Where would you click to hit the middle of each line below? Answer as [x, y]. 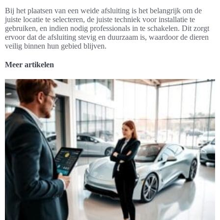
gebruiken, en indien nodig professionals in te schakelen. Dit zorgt [107, 28]
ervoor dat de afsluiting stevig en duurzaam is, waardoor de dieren [107, 37]
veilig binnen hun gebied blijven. [56, 46]
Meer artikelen [29, 65]
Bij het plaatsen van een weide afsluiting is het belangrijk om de [103, 11]
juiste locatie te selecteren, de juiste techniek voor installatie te [100, 20]
